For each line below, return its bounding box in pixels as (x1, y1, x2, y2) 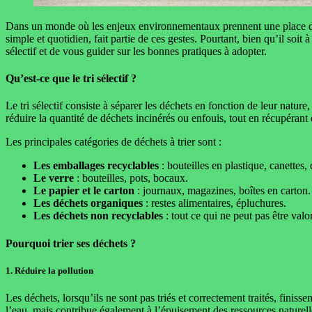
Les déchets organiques (33, 197, 143, 210)
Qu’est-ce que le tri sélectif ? (6, 72, 136, 85)
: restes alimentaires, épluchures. (143, 197, 286, 210)
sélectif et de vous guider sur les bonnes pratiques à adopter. (6, 45, 267, 57)
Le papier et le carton (33, 185, 134, 197)
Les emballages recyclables (33, 159, 159, 172)
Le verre (33, 172, 74, 185)
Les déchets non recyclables (33, 210, 163, 222)
